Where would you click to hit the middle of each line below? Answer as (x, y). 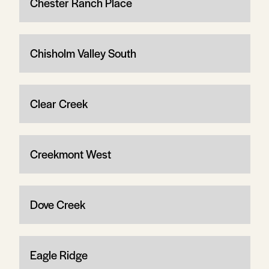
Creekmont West (70, 154)
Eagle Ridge (59, 255)
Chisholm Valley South (83, 53)
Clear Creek (59, 103)
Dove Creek (57, 204)
